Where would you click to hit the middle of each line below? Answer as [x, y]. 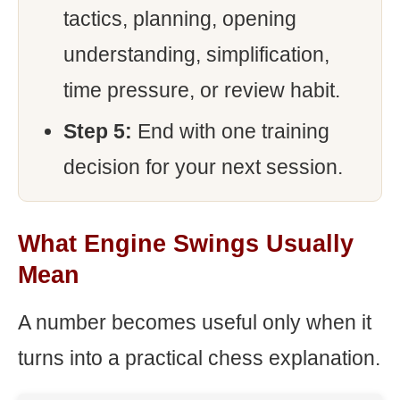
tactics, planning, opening [180, 19]
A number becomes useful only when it [195, 322]
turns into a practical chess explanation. [199, 358]
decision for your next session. [203, 167]
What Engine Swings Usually [186, 244]
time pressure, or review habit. [202, 90]
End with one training [231, 131]
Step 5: [98, 131]
